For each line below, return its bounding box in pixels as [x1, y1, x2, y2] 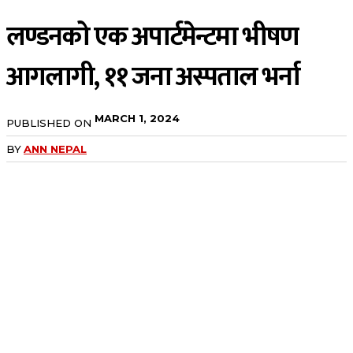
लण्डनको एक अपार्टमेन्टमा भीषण [6, 15, 298, 59]
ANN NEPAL [24, 143, 87, 155]
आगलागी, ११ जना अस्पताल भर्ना [6, 55, 299, 99]
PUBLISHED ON [6, 117, 91, 129]
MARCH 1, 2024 [95, 111, 180, 124]
